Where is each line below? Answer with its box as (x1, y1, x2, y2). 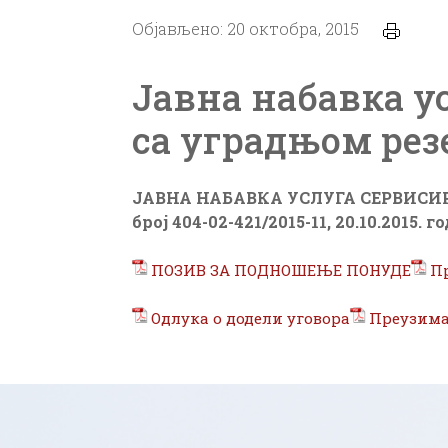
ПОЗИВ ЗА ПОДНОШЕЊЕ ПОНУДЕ (151, 259, 412, 280)
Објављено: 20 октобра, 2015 (132, 18, 359, 40)
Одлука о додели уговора (151, 307, 351, 328)
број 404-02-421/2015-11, (132, 210, 331, 232)
